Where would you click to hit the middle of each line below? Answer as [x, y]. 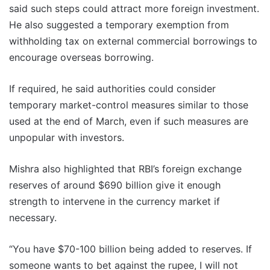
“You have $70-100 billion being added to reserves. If [130, 249]
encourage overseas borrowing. [81, 58]
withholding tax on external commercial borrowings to [133, 41]
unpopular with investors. [67, 138]
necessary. [33, 218]
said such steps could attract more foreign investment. [134, 9]
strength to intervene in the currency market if [115, 202]
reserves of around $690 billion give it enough [115, 185]
